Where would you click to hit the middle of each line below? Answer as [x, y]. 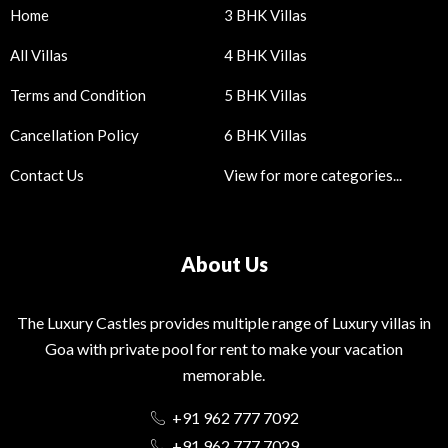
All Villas [39, 55]
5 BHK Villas [265, 95]
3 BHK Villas [265, 15]
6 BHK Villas [265, 135]
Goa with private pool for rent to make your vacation [224, 349]
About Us [224, 264]
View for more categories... [313, 175]
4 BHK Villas [265, 55]
